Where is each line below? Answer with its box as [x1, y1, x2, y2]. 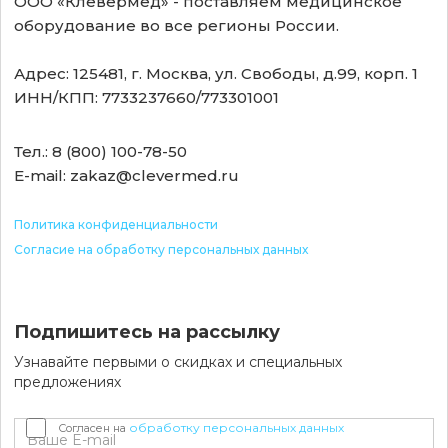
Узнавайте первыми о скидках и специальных [14, 352, 343, 371]
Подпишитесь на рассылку [14, 320, 281, 343]
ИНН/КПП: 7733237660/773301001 [14, 87, 280, 107]
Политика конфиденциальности [14, 216, 219, 232]
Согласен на [58, 420, 130, 435]
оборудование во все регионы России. [14, 15, 340, 35]
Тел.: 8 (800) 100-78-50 [14, 141, 188, 161]
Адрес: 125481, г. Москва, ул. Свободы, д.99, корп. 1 [14, 63, 419, 83]
